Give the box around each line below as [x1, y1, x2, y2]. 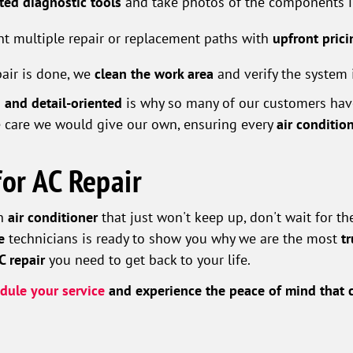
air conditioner [8, 208, 98, 227]
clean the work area [95, 65, 214, 84]
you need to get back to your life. [45, 251, 251, 269]
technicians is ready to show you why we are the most [5, 229, 341, 247]
